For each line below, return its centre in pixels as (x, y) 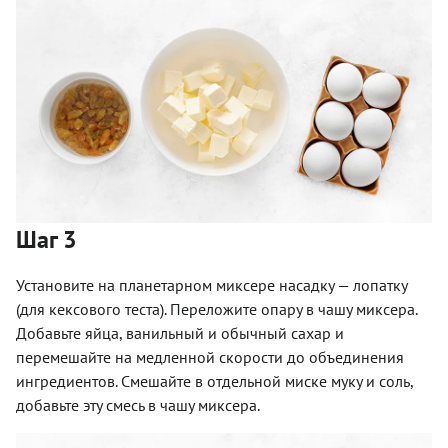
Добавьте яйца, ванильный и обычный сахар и (180, 332)
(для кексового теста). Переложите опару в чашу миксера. (216, 308)
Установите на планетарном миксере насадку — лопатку (211, 284)
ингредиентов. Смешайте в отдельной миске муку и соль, (214, 380)
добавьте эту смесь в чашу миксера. (138, 404)
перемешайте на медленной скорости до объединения (210, 356)
